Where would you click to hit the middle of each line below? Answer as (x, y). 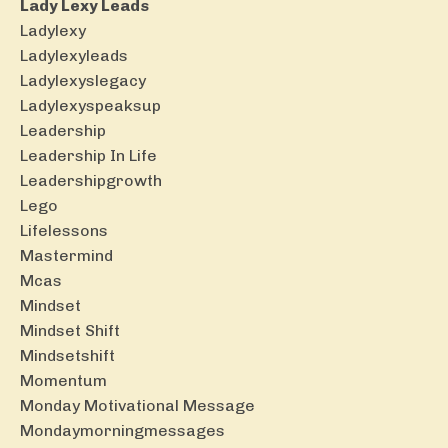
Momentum (63, 381)
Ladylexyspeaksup (90, 106)
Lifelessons (64, 231)
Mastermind (66, 256)
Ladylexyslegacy (83, 81)
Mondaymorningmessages (122, 431)
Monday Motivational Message (137, 406)
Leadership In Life (88, 156)
